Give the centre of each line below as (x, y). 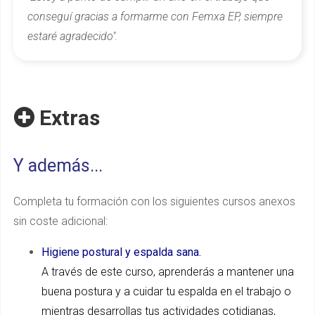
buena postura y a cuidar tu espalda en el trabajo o (166, 291)
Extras (67, 117)
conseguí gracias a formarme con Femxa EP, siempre (155, 16)
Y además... (58, 165)
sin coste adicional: (60, 221)
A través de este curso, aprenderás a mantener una (168, 271)
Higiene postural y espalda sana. (121, 252)
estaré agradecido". (73, 36)
